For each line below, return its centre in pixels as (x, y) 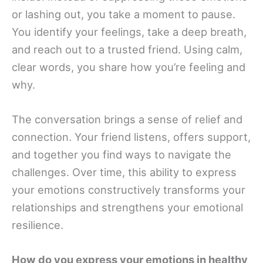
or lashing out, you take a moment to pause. (124, 14)
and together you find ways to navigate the (122, 155)
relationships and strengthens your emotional (127, 208)
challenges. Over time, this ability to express (124, 172)
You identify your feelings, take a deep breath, (129, 31)
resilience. (38, 225)
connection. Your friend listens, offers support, (131, 137)
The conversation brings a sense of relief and (127, 119)
